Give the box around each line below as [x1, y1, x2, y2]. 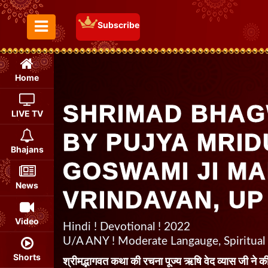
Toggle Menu [41, 35, 99, 48]
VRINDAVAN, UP [63, 187, 264, 213]
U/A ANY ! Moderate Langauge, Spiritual [63, 236, 265, 247]
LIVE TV [11, 108, 43, 118]
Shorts [13, 252, 41, 262]
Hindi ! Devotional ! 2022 [63, 221, 190, 233]
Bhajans [10, 144, 44, 154]
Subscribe [97, 19, 139, 30]
